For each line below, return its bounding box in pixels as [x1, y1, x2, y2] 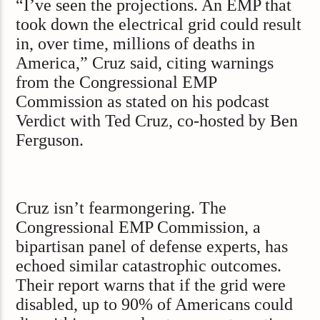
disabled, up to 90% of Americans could [16, 295, 294, 314]
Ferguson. [16, 130, 84, 149]
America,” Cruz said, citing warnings [16, 53, 274, 72]
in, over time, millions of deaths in [16, 34, 256, 53]
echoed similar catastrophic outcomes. [16, 256, 282, 276]
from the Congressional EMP [16, 72, 217, 91]
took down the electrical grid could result [16, 14, 302, 34]
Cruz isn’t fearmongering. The [16, 199, 227, 218]
